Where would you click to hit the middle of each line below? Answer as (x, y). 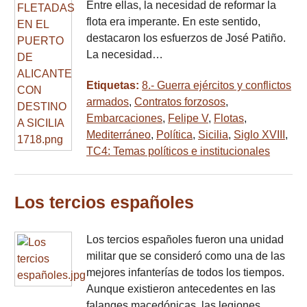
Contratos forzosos (180, 102)
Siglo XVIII (259, 135)
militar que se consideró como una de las (186, 256)
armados (108, 102)
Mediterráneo (119, 135)
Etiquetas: (114, 86)
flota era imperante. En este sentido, (173, 22)
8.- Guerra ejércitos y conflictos (217, 86)
